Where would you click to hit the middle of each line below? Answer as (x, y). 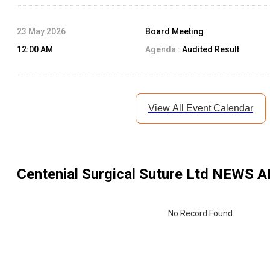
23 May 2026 (41, 32)
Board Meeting (175, 32)
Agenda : (163, 50)
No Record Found (200, 214)
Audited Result (210, 50)
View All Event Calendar (200, 108)
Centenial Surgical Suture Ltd (113, 174)
